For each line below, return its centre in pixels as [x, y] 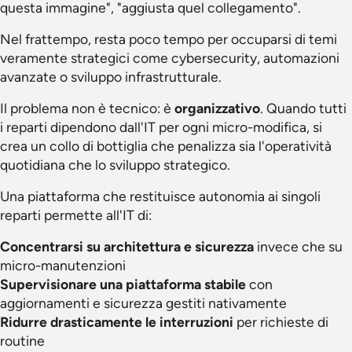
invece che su [298, 246]
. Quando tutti [303, 108]
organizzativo [217, 108]
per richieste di [281, 322]
